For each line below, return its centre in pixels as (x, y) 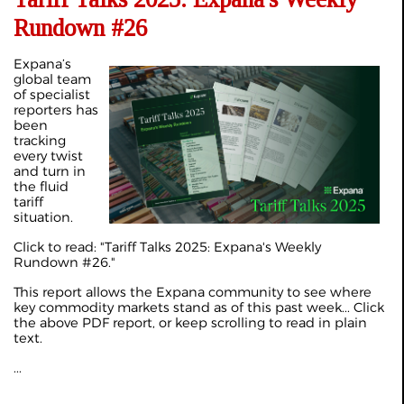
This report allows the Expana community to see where (193, 292)
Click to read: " (59, 247)
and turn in (50, 171)
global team (52, 79)
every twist (48, 156)
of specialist (52, 95)
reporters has (56, 110)
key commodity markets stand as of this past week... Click (199, 308)
